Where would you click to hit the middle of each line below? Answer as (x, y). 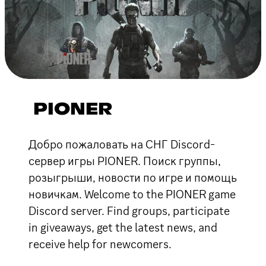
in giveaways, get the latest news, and (123, 227)
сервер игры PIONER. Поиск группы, (125, 161)
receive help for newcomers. (100, 244)
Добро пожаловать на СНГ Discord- (122, 144)
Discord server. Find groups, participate (129, 210)
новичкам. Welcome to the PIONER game (132, 194)
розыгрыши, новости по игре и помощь (133, 177)
